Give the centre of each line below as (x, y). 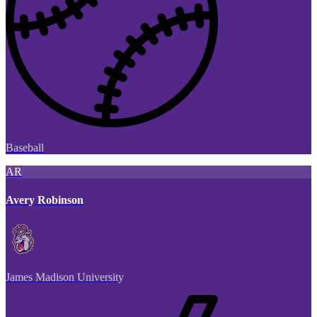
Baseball (25, 148)
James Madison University (65, 277)
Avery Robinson (45, 200)
